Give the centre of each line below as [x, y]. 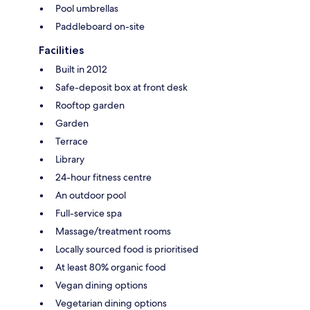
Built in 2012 [81, 69]
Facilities [61, 50]
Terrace [72, 141]
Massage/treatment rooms [113, 231]
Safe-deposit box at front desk [121, 87]
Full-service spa [89, 213]
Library [70, 159]
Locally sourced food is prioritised [127, 249]
